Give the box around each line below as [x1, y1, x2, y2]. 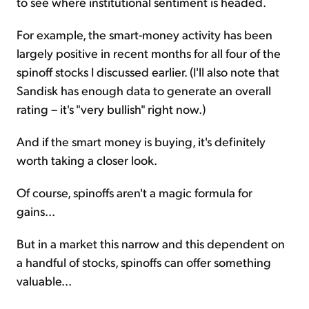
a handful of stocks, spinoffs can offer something [17, 254, 271, 270]
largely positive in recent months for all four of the [17, 45, 281, 61]
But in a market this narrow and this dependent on [17, 235, 285, 252]
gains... [17, 203, 55, 219]
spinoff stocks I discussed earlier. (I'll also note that [17, 63, 279, 80]
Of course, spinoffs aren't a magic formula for [17, 184, 252, 201]
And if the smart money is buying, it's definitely [17, 133, 266, 150]
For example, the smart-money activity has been [17, 26, 272, 43]
